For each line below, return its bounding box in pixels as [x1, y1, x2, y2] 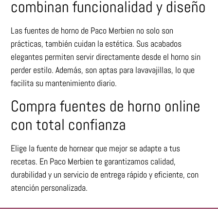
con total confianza [11, 114, 127, 134]
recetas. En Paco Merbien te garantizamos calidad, [11, 155, 176, 167]
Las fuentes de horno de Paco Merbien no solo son [11, 25, 174, 36]
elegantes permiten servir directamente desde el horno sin [11, 51, 201, 63]
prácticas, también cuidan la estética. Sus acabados [11, 38, 182, 50]
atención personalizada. [11, 182, 88, 193]
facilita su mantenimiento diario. [11, 77, 117, 89]
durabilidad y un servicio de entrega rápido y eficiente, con [11, 168, 199, 180]
